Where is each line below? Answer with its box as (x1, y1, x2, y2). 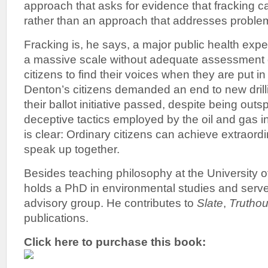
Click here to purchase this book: (24, 235, 206, 248)
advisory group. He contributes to (24, 196, 197, 209)
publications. (24, 211, 89, 224)
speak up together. (24, 142, 120, 156)
